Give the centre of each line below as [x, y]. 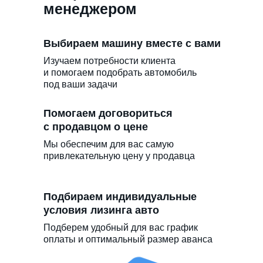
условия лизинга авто [101, 210]
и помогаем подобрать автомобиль [120, 72]
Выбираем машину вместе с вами [132, 43]
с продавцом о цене [96, 127]
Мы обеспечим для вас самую [109, 144]
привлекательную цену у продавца [119, 156]
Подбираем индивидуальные [120, 196]
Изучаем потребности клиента [109, 60]
